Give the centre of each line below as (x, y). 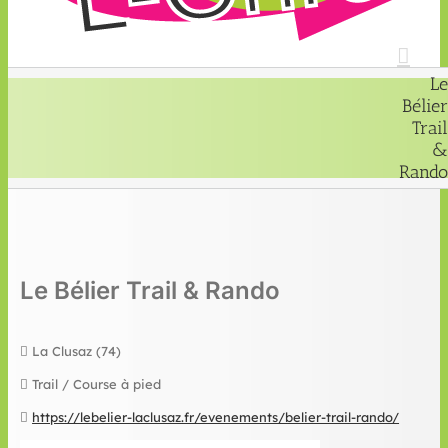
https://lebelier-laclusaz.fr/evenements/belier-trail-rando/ (216, 417)
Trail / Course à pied (95, 384)
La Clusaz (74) (75, 351)
